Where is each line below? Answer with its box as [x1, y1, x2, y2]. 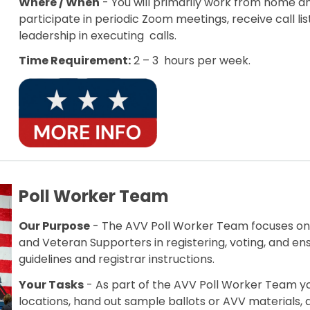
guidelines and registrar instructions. [19, 250, 215, 267]
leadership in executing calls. [19, 27, 177, 44]
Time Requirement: [19, 53, 131, 69]
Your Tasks [19, 276, 84, 293]
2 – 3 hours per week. [131, 53, 251, 69]
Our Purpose [19, 217, 91, 234]
